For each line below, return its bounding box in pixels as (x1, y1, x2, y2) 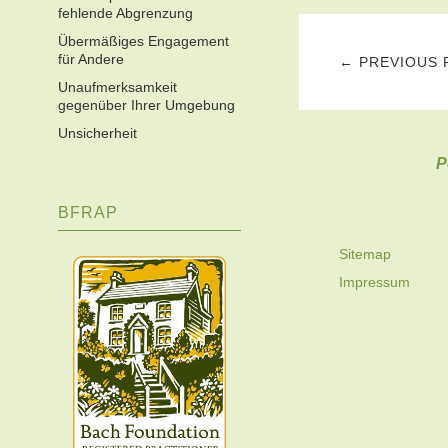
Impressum (338, 274, 410, 291)
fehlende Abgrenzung (58, 5, 193, 21)
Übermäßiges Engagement (58, 33, 229, 49)
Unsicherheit (58, 125, 137, 141)
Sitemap (338, 246, 391, 263)
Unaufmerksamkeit (58, 79, 177, 95)
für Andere (58, 51, 124, 67)
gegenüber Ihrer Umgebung (58, 97, 235, 113)
